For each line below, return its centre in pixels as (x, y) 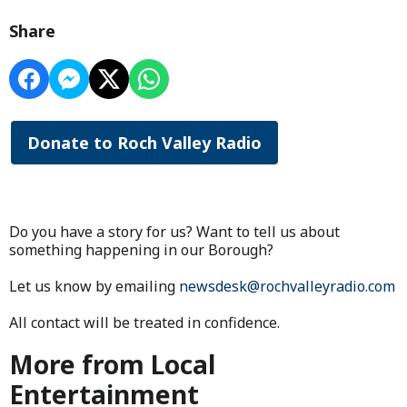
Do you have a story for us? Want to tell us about (174, 231)
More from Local (112, 364)
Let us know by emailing (94, 286)
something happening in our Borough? (141, 249)
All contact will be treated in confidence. (144, 322)
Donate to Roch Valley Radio (144, 142)
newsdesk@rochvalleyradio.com (287, 286)
